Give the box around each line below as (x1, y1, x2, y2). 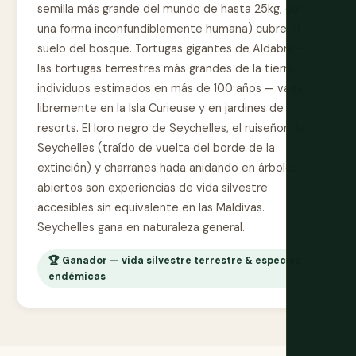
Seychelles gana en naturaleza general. (37, 220, 245, 235)
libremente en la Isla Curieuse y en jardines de (37, 101, 284, 116)
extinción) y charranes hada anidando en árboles (37, 161, 298, 176)
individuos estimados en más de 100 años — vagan (37, 81, 309, 96)
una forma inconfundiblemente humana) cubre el (37, 21, 300, 37)
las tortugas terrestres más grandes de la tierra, (37, 61, 296, 76)
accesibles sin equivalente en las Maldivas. (37, 200, 265, 215)
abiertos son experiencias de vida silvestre (37, 180, 268, 195)
